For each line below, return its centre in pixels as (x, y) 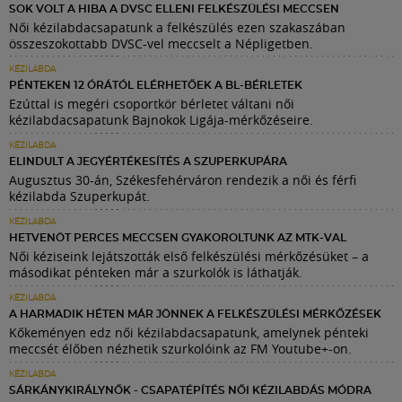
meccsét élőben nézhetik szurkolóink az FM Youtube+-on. (180, 349)
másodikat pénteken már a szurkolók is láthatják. (156, 273)
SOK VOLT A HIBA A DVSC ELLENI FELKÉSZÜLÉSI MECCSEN (174, 9)
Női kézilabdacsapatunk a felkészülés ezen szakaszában (177, 28)
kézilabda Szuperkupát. (79, 197)
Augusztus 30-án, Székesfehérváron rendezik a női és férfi (183, 180)
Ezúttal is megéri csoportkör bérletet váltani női (152, 104)
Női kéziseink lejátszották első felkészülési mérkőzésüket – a (189, 257)
